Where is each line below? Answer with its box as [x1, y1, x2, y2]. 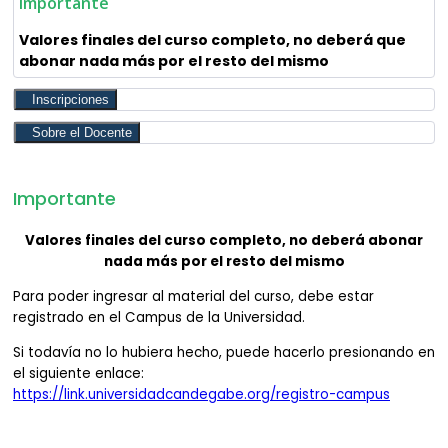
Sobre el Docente [32, 125, 132, 141]
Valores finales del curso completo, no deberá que [19, 30, 406, 51]
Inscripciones [32, 92, 109, 108]
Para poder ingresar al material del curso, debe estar [13, 287, 374, 307]
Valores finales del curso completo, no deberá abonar [25, 231, 423, 251]
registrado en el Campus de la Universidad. [13, 308, 305, 328]
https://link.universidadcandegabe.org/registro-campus [13, 385, 390, 405]
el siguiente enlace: [13, 364, 144, 384]
